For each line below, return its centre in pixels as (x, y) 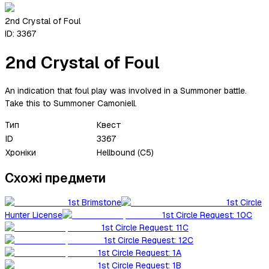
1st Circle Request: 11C (145, 228)
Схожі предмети (55, 178)
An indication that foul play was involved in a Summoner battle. (126, 90)
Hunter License (34, 215)
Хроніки (21, 152)
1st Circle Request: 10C (207, 215)
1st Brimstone (95, 203)
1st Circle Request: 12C (149, 240)
